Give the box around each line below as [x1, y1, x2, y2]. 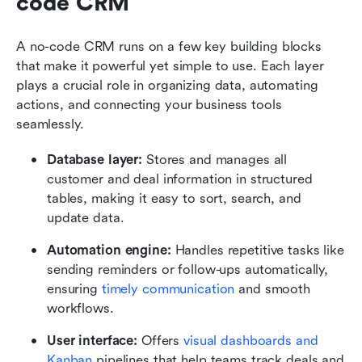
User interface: [47, 332, 138, 348]
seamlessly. [16, 116, 84, 132]
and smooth [234, 280, 310, 297]
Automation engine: [47, 242, 171, 258]
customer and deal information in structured [47, 170, 313, 187]
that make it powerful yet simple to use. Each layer [16, 57, 324, 74]
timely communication [101, 280, 235, 297]
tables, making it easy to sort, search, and [47, 190, 301, 206]
